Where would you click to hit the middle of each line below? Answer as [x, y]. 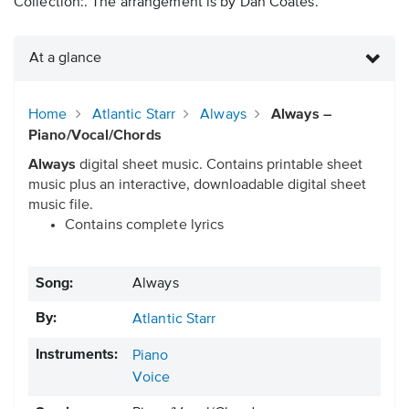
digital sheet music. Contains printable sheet [219, 166]
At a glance [65, 59]
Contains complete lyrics [145, 226]
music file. [61, 206]
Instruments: [77, 356]
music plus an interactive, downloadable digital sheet [197, 186]
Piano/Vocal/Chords [95, 136]
